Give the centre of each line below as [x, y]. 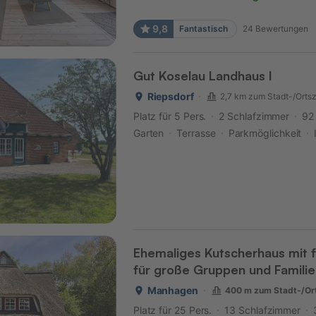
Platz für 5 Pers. [170, 116]
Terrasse [196, 133]
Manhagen [172, 291]
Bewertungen [281, 29]
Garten [148, 133]
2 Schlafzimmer [254, 116]
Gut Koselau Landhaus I [202, 75]
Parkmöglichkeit [265, 133]
